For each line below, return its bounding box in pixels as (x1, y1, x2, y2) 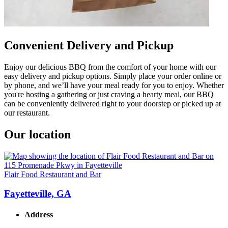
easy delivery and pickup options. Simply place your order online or (4, 71, 221, 80)
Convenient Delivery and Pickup (4, 38, 174, 52)
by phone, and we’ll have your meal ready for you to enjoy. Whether (4, 80, 224, 90)
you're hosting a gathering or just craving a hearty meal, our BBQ (4, 90, 214, 99)
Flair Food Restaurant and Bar (4, 169, 101, 179)
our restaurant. (4, 108, 50, 117)
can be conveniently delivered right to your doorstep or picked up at (4, 99, 221, 108)
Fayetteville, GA (4, 188, 71, 199)
